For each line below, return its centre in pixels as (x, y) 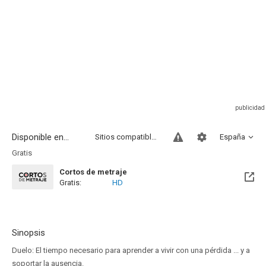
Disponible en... (40, 137)
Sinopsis (28, 233)
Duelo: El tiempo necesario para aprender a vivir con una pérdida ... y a (131, 250)
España (232, 137)
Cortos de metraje (93, 172)
